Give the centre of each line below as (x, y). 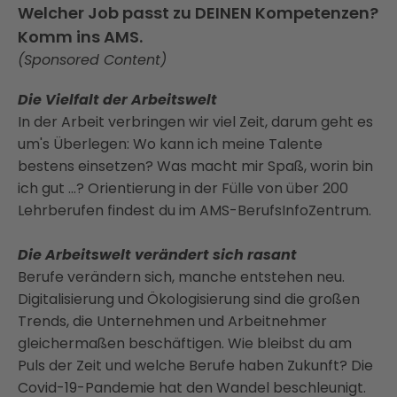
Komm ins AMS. (80, 37)
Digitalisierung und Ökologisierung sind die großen (189, 299)
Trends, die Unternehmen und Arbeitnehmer (172, 321)
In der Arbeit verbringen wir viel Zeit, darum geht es (195, 122)
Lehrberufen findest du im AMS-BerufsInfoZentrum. (195, 210)
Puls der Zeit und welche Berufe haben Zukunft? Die (195, 366)
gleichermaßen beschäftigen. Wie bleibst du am (185, 343)
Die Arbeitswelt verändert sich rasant (157, 255)
